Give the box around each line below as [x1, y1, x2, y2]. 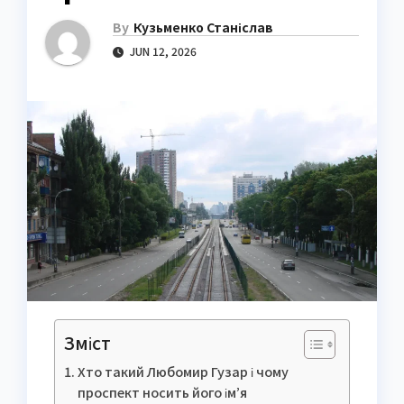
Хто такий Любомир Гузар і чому [77, 361, 289, 381]
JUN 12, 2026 [127, 43, 197, 60]
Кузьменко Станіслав [133, 18, 273, 37]
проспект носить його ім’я [77, 381, 247, 401]
